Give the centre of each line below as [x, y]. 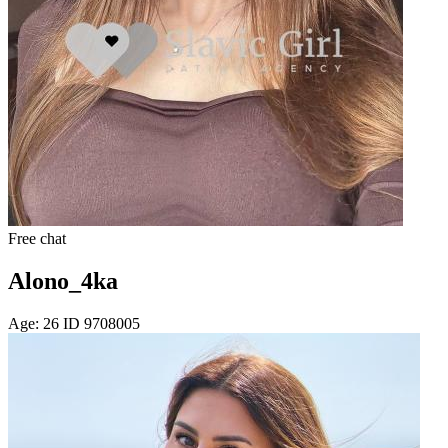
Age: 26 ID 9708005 [74, 324]
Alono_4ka [63, 281]
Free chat [37, 239]
